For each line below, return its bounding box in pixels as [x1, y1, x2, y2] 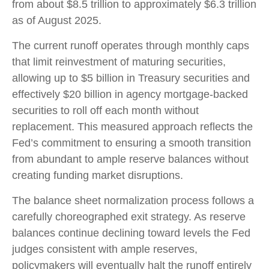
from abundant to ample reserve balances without [12, 153, 249, 165]
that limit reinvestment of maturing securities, [12, 55, 226, 68]
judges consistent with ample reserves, [12, 243, 198, 255]
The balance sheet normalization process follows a [12, 194, 254, 207]
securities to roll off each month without [12, 104, 199, 116]
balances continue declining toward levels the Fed [12, 226, 250, 239]
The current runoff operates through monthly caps [12, 39, 249, 52]
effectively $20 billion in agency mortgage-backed [12, 88, 248, 100]
